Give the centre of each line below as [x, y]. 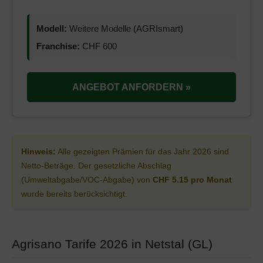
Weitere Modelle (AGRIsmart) [125, 28]
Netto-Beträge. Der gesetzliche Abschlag [96, 166]
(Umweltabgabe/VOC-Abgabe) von [87, 180]
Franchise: [58, 46]
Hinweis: [38, 151]
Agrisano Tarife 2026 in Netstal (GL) [112, 244]
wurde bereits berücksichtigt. [74, 194]
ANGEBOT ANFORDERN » [131, 87]
